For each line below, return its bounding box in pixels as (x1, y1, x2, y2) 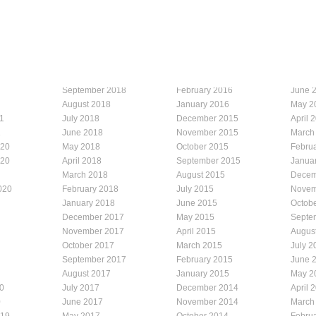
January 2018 (62, 197, 115, 208)
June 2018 (62, 127, 103, 138)
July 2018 (62, 113, 99, 123)
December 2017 (62, 212, 124, 222)
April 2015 (176, 226, 216, 236)
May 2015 (176, 212, 214, 222)
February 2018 (62, 183, 119, 194)
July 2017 (62, 282, 99, 293)
